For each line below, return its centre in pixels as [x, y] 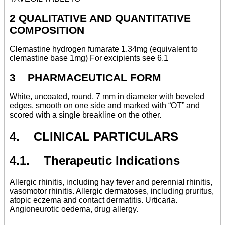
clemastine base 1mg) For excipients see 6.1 [89, 58]
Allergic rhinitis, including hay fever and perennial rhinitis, [111, 182]
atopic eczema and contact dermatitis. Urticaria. [93, 200]
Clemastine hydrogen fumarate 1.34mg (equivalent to [104, 49]
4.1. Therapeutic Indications [95, 160]
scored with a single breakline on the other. [85, 115]
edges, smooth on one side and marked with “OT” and [105, 105]
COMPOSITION [47, 30]
